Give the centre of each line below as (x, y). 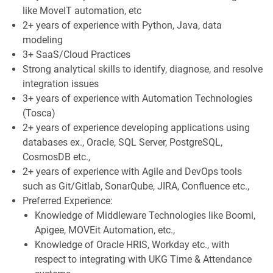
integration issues (60, 83)
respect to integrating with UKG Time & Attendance (143, 259)
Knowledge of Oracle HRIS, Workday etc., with (132, 244)
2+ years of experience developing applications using (136, 127)
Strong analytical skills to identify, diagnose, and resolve (142, 69)
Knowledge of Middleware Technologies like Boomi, (145, 215)
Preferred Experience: (67, 200)
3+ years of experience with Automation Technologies (137, 98)
